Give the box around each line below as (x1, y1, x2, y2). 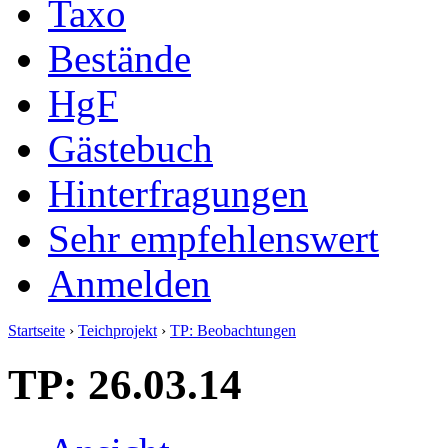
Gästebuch (48, 126, 213, 170)
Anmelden (48, 261, 211, 305)
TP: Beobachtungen (170, 321, 296, 339)
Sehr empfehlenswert (48, 216, 379, 260)
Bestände (48, 36, 191, 80)
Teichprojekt (78, 321, 157, 339)
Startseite (8, 321, 65, 339)
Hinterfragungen (48, 171, 308, 215)
